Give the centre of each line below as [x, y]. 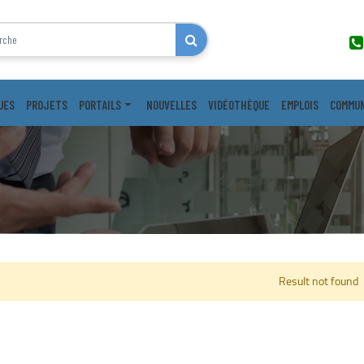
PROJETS [46, 104]
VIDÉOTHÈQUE [238, 104]
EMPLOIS [299, 104]
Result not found [318, 281]
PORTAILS [100, 104]
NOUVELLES [171, 104]
